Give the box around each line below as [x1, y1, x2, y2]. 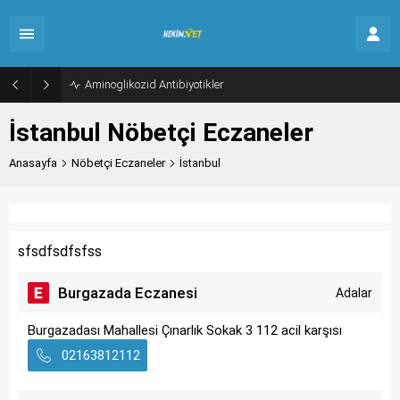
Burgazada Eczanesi [58, 284, 197, 302]
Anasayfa [9, 156, 57, 170]
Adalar [336, 286, 372, 300]
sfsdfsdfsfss [18, 243, 102, 260]
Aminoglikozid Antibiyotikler [85, 78, 224, 91]
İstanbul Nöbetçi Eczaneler [9, 118, 313, 147]
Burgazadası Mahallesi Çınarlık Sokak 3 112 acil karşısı [28, 322, 342, 338]
